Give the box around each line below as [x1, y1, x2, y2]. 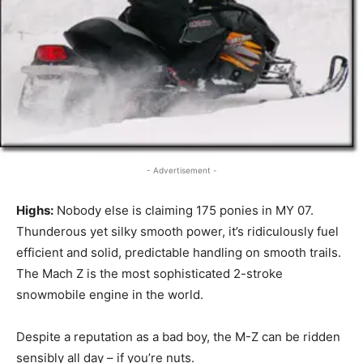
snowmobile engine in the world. [16, 287, 203, 303]
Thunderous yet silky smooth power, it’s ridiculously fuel [16, 224, 339, 240]
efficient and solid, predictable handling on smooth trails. [16, 245, 341, 261]
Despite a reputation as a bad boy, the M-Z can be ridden [16, 329, 340, 345]
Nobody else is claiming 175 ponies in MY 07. [53, 203, 314, 219]
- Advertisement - [146, 165, 217, 176]
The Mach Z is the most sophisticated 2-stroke [16, 266, 283, 282]
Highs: [16, 203, 53, 219]
